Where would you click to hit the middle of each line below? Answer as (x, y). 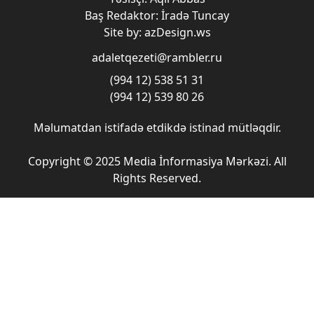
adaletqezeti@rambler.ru (157, 57)
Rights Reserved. (157, 178)
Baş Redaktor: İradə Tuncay (157, 15)
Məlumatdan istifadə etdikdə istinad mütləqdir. (157, 128)
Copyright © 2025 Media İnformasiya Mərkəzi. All (157, 161)
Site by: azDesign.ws (157, 32)
